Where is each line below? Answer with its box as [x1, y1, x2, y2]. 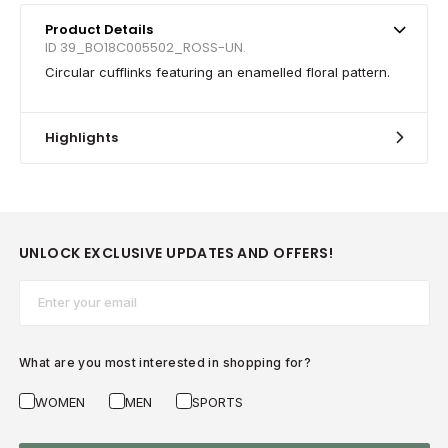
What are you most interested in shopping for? [19, 354, 312, 370]
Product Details [45, 19, 153, 39]
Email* [18, 281, 65, 302]
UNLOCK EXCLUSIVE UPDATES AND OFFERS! [19, 243, 334, 264]
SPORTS [192, 393, 243, 410]
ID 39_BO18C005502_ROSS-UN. [45, 37, 246, 57]
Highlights [45, 127, 118, 147]
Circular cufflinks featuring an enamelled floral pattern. [45, 63, 390, 80]
